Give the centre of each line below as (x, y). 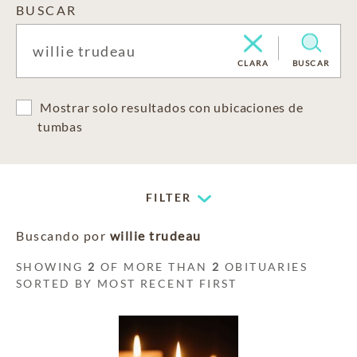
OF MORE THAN (154, 267)
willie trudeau (155, 235)
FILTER (169, 197)
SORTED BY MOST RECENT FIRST (127, 283)
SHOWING (52, 267)
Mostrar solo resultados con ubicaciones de (172, 107)
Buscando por (63, 235)
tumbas (60, 126)
